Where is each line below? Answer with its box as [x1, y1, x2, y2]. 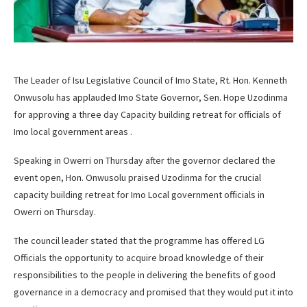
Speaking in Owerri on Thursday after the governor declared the [14, 153, 275, 167]
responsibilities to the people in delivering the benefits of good [14, 268, 275, 281]
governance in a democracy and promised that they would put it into [14, 285, 293, 298]
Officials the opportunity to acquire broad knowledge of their [14, 251, 264, 264]
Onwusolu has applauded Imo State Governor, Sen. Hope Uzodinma [14, 90, 288, 103]
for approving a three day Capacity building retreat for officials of [14, 108, 281, 121]
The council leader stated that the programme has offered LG [14, 234, 265, 247]
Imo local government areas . [14, 125, 132, 138]
